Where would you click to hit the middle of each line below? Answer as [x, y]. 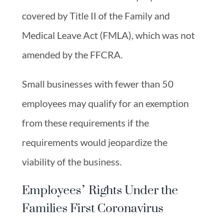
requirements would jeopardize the [94, 142]
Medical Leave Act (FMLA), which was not [108, 35]
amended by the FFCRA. [72, 54]
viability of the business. [72, 161]
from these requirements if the [85, 122]
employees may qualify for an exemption [105, 103]
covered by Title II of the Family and [96, 15]
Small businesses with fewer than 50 [98, 83]
